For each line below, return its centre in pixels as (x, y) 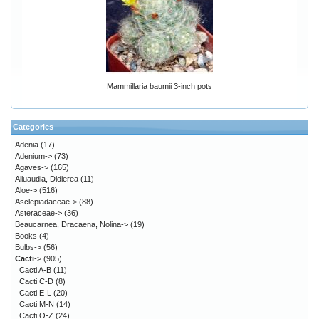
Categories (33, 127)
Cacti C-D (36, 282)
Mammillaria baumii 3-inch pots (159, 87)
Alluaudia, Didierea (47, 179)
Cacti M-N (37, 304)
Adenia (27, 145)
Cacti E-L (35, 293)
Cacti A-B (35, 270)
